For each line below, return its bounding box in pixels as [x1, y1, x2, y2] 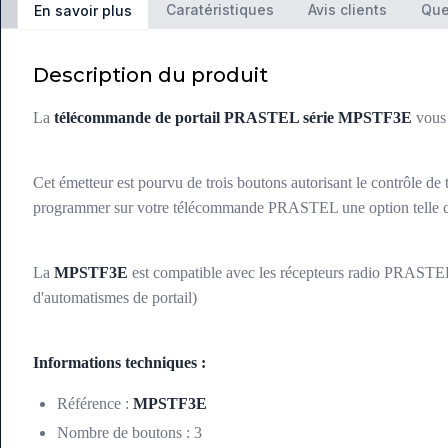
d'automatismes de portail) [33, 289, 197, 307]
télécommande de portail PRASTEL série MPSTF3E [54, 109, 412, 127]
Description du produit [33, 63, 268, 88]
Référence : [57, 395, 133, 413]
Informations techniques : [33, 354, 206, 372]
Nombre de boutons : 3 [57, 424, 202, 442]
